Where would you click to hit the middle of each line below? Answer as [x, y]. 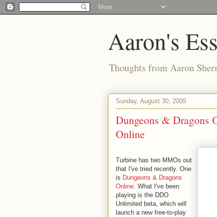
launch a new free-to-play [151, 212]
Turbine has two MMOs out [154, 160]
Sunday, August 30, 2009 [151, 101]
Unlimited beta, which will [151, 204]
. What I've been [156, 186]
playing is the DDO [142, 195]
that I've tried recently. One [154, 169]
